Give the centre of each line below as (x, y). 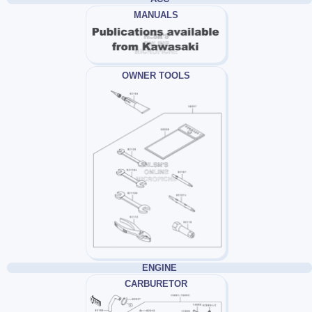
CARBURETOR (156, 284)
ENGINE (159, 268)
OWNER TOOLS (156, 75)
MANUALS (156, 15)
